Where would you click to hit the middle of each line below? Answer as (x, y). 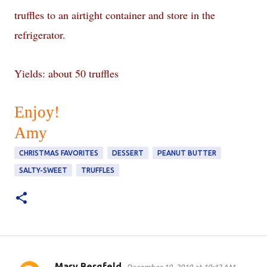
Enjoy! (37, 112)
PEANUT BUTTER (187, 153)
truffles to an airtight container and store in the (115, 15)
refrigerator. (40, 35)
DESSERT (128, 153)
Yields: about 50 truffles (66, 73)
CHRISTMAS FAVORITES (59, 153)
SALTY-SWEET (43, 170)
